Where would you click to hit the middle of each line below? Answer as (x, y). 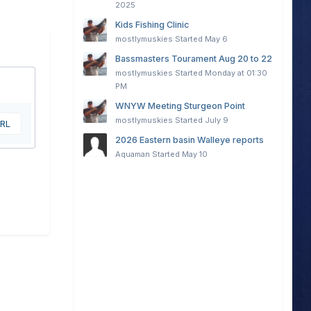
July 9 (216, 120)
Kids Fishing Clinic (152, 25)
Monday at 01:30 (236, 73)
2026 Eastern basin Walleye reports (189, 140)
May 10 (194, 154)
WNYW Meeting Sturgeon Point (180, 106)
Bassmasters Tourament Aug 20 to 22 (193, 59)
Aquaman (132, 154)
